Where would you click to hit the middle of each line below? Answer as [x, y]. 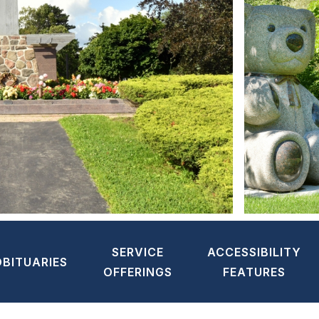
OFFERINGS [137, 272]
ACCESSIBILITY [255, 252]
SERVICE [137, 252]
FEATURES [255, 272]
